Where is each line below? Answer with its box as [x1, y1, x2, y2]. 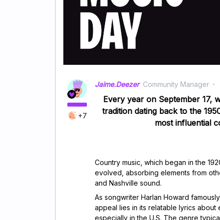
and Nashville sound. [95, 178, 162, 187]
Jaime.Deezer [95, 80, 139, 88]
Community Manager [143, 80, 209, 88]
